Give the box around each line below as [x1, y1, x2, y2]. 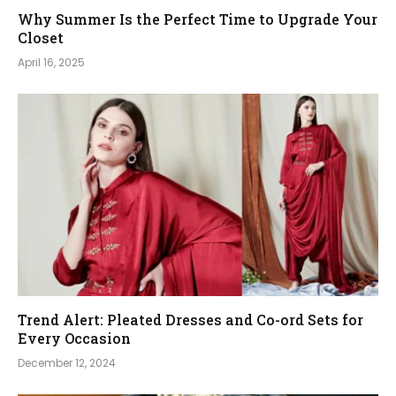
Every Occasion [18, 329, 131, 348]
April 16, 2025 [18, 54, 85, 70]
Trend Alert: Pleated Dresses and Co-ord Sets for [18, 310, 363, 330]
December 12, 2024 [18, 355, 116, 371]
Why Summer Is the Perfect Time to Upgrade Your [18, 9, 377, 28]
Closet [18, 27, 64, 47]
